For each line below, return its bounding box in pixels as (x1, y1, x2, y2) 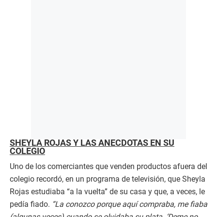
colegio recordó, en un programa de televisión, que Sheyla (10, 174, 205, 184)
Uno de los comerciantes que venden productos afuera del (10, 161, 207, 171)
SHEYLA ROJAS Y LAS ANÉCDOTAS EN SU (10, 138, 174, 148)
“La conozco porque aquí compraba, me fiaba (52, 199, 207, 209)
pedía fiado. (10, 199, 52, 209)
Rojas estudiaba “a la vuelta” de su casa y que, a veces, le (10, 186, 205, 196)
